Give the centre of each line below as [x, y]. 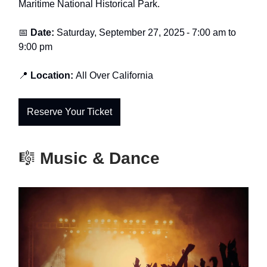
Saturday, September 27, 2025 [121, 33]
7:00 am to [213, 33]
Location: [52, 76]
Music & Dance [97, 159]
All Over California [114, 76]
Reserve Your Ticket [69, 112]
